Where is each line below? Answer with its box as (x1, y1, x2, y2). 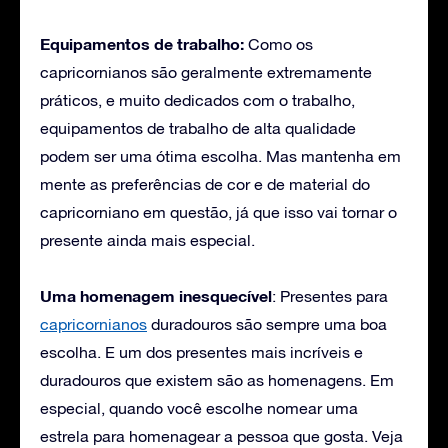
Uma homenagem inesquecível (40, 285, 272, 305)
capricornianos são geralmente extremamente (40, 62, 372, 81)
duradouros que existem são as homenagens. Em (40, 370, 394, 389)
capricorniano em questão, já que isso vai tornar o (40, 202, 397, 221)
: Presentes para (272, 286, 388, 305)
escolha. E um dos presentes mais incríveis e (40, 342, 363, 361)
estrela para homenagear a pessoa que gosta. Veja (40, 426, 403, 445)
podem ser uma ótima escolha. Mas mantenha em (40, 146, 401, 165)
